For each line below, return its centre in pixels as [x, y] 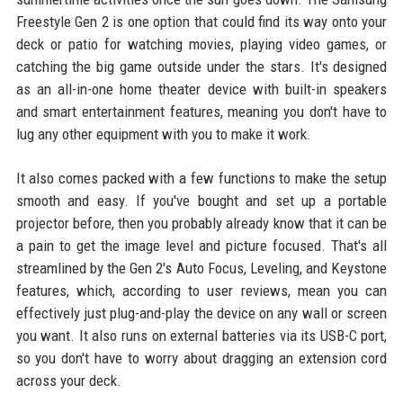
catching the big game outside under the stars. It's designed [201, 66]
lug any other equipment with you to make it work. [163, 134]
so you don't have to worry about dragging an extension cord [201, 358]
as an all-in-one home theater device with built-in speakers [201, 89]
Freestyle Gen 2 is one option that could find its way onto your [201, 21]
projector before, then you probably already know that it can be [201, 223]
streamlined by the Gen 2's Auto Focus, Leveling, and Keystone [201, 268]
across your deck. [68, 380]
